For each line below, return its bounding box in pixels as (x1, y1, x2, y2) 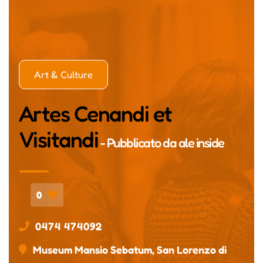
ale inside (178, 135, 224, 151)
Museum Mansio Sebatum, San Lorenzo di (32, 243, 227, 257)
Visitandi (18, 126, 99, 153)
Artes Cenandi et (18, 100, 172, 127)
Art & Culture (33, 69, 93, 81)
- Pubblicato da (98, 135, 178, 151)
